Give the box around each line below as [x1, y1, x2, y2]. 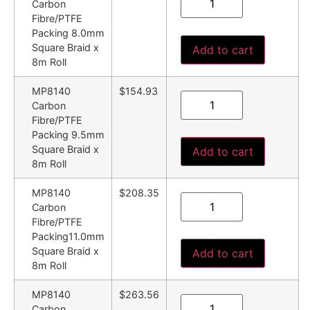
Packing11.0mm [32, 230, 104, 243]
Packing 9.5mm [32, 129, 104, 141]
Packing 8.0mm [32, 27, 104, 39]
